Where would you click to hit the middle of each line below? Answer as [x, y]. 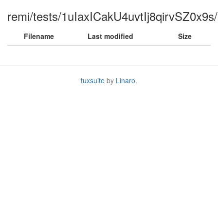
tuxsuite [93, 80]
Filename [39, 36]
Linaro [126, 80]
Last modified [110, 36]
